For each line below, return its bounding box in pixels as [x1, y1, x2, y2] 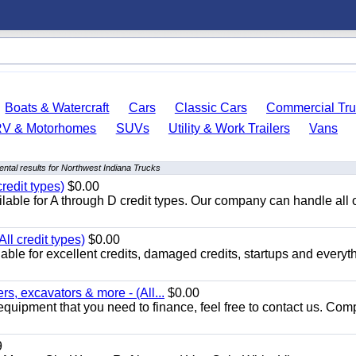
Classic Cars [174, 101, 247, 114]
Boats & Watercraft [5, 101, 110, 114]
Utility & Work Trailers [168, 122, 290, 135]
